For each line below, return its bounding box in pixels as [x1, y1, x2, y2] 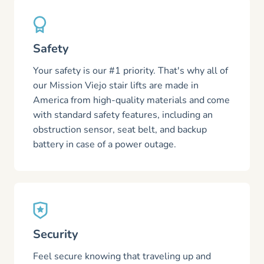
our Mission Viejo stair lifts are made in [33, 79, 199, 92]
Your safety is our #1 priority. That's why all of [33, 64, 228, 77]
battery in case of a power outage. [33, 138, 176, 151]
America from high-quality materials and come [33, 94, 230, 107]
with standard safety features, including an [33, 108, 213, 121]
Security [33, 226, 78, 242]
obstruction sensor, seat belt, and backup [33, 123, 207, 136]
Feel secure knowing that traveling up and [33, 250, 211, 263]
